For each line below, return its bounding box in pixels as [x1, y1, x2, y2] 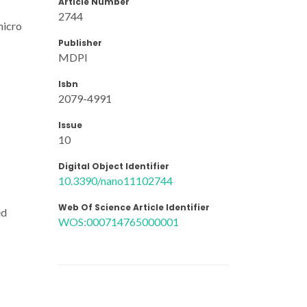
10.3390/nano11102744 [58, 173, 173, 187]
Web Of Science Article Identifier [58, 201, 210, 213]
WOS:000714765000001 [58, 214, 179, 228]
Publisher [58, 36, 102, 49]
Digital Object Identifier [58, 160, 169, 172]
